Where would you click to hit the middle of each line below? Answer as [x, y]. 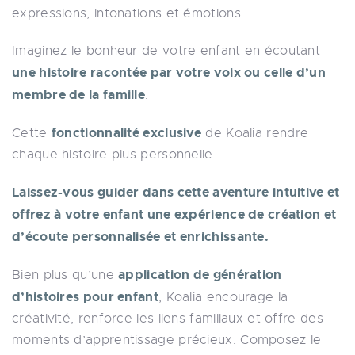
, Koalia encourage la [223, 297]
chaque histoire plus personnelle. [114, 154]
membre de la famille [79, 94]
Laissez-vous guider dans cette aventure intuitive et [176, 192]
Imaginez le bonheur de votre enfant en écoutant [166, 50]
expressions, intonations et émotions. [128, 13]
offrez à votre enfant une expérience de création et [174, 214]
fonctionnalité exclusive [126, 132]
